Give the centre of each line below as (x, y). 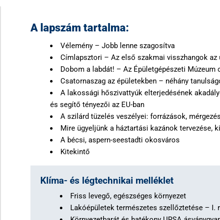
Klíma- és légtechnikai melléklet (107, 181)
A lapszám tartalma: (80, 28)
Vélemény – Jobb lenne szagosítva (118, 46)
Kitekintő (75, 152)
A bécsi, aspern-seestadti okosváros (120, 140)
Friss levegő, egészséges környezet (128, 196)
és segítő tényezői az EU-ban (97, 105)
